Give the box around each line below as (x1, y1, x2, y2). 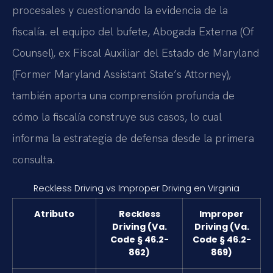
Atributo (34, 207, 74, 220)
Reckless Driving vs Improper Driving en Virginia (34, 182, 239, 194)
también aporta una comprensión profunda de (12, 88, 235, 102)
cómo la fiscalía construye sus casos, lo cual (12, 109, 222, 124)
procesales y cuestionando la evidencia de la (12, 2, 228, 17)
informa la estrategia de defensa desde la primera (12, 130, 254, 145)
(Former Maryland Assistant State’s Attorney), (12, 66, 231, 81)
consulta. (12, 152, 55, 166)
